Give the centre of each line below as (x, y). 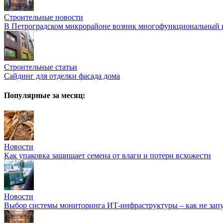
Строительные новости (44, 17)
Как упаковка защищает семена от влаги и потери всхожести (108, 156)
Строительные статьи (41, 67)
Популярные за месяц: (45, 96)
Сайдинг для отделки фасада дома (62, 76)
